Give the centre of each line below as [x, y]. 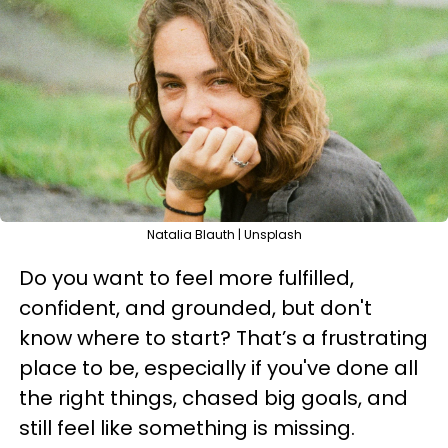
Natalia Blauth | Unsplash [224, 234]
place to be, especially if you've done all [218, 368]
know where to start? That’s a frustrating [223, 338]
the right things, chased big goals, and [213, 398]
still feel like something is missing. [187, 428]
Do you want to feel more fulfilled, [186, 278]
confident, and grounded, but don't [195, 308]
